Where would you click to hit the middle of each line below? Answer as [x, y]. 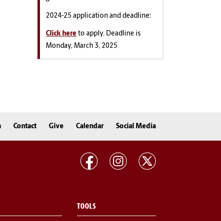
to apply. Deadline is [109, 34]
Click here [61, 34]
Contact [25, 126]
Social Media [136, 126]
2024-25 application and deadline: [98, 16]
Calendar [90, 126]
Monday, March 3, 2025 [82, 46]
